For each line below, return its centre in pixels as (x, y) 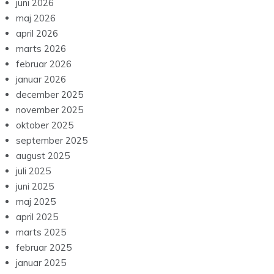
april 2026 (37, 34)
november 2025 (50, 110)
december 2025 (50, 95)
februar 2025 (44, 248)
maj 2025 (36, 202)
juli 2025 (33, 171)
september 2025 (52, 141)
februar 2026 (44, 64)
